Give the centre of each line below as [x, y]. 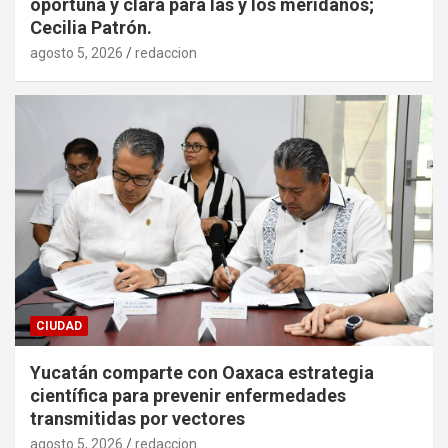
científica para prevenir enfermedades [188, 395]
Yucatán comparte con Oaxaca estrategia [202, 372]
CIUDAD [59, 325]
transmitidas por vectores [137, 418]
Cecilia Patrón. [91, 27]
